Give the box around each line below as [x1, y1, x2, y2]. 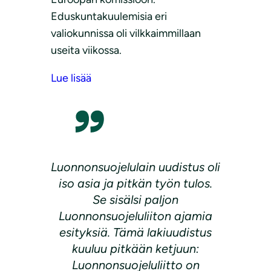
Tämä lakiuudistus [113, 224, 212, 240]
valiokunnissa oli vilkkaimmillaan [51, 26, 201, 40]
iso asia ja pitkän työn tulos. [59, 175, 212, 191]
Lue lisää [51, 71, 91, 85]
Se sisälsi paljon [93, 192, 178, 207]
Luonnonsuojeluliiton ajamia [59, 208, 212, 223]
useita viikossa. [51, 43, 122, 57]
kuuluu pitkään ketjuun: [72, 241, 199, 256]
